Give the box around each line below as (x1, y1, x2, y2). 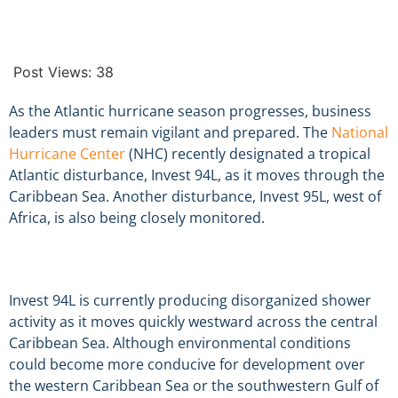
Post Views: (13, 63, 92, 81)
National (331, 123, 388, 142)
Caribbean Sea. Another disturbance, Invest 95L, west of (9, 187, 381, 206)
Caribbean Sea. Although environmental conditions (9, 332, 351, 353)
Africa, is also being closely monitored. (9, 208, 265, 227)
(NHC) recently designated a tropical (125, 144, 370, 163)
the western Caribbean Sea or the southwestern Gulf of (9, 375, 378, 395)
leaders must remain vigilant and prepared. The (9, 123, 331, 142)
